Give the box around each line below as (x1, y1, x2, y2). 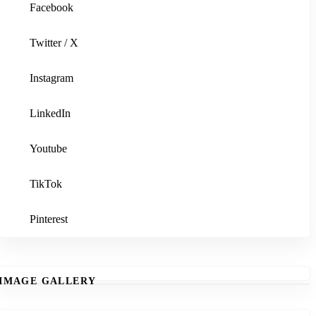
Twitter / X (30, 37, 79, 49)
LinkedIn (30, 107, 71, 120)
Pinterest (30, 213, 68, 226)
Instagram (30, 72, 74, 85)
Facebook (30, 1, 74, 14)
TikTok (30, 178, 63, 190)
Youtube (30, 142, 68, 155)
